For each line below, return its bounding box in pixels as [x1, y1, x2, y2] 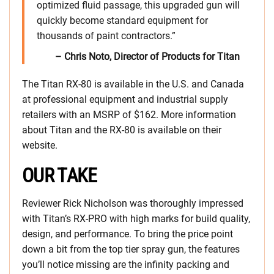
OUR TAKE [22, 164, 97, 188]
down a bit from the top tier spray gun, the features [22, 243, 240, 256]
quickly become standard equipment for [37, 15, 208, 27]
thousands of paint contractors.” [37, 30, 176, 42]
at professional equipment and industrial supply [22, 94, 228, 106]
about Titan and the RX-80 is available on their [22, 124, 221, 136]
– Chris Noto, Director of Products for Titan [55, 51, 240, 63]
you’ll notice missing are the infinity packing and [22, 259, 229, 271]
